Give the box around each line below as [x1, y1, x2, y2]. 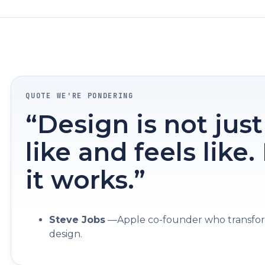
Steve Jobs [49, 214, 106, 225]
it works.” [25, 164, 146, 195]
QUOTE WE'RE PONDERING [25, 91, 134, 101]
